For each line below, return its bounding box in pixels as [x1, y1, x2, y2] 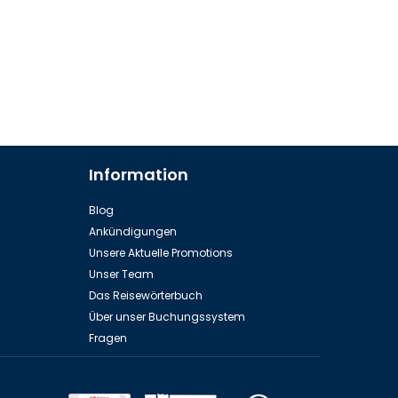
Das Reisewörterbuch [88, 288, 203, 304]
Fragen [88, 330, 127, 346]
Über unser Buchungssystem [88, 309, 245, 325]
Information [88, 163, 188, 187]
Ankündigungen [88, 224, 177, 240]
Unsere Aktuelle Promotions [88, 245, 233, 261]
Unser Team [88, 267, 154, 283]
